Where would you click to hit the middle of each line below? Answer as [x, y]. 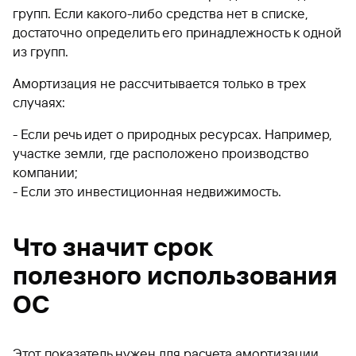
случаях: [39, 102]
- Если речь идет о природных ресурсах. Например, [172, 134]
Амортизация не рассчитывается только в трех [159, 83]
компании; [45, 172]
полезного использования [175, 275]
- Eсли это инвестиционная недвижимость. [147, 191]
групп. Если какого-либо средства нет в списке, [161, 13]
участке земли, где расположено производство [161, 153]
